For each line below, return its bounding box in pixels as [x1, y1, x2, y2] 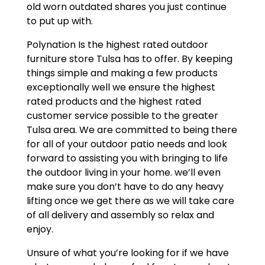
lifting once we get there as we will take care [26, 194, 234, 208]
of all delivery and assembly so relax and [26, 208, 214, 222]
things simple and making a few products [26, 66, 218, 80]
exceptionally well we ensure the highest [26, 80, 215, 95]
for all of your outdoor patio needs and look [26, 137, 227, 151]
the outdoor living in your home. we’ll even [26, 166, 221, 180]
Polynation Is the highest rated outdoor [26, 38, 208, 52]
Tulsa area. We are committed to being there [26, 123, 237, 137]
